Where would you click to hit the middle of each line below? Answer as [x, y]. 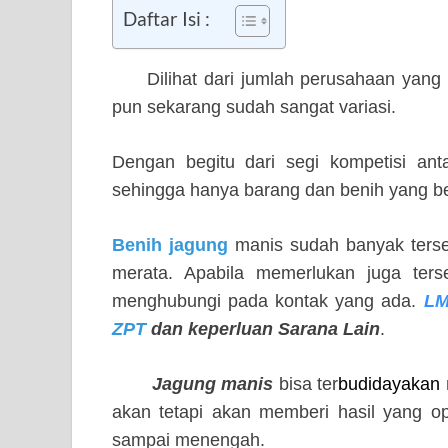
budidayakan [389, 384]
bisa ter [308, 384]
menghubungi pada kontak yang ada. [264, 301]
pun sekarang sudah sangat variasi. [254, 107]
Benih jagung [170, 245]
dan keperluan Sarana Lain [263, 329]
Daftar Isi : [166, 19]
